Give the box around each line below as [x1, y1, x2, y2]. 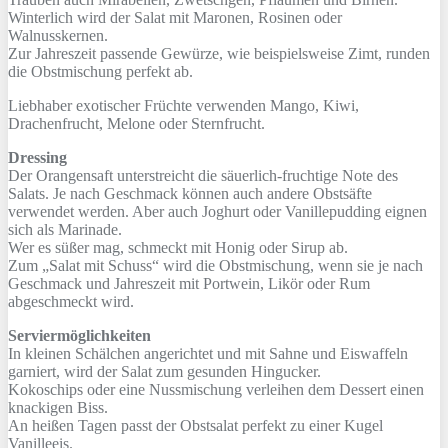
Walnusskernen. [8, 27, 108, 45]
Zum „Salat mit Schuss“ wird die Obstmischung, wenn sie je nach [8, 257, 423, 275]
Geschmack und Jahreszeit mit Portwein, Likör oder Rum [8, 275, 370, 293]
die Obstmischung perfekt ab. [8, 63, 193, 81]
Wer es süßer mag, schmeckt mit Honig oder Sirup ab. [8, 239, 348, 257]
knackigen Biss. [8, 399, 108, 417]
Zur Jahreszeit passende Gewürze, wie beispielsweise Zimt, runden [8, 45, 430, 63]
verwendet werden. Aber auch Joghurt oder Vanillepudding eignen [8, 203, 427, 221]
